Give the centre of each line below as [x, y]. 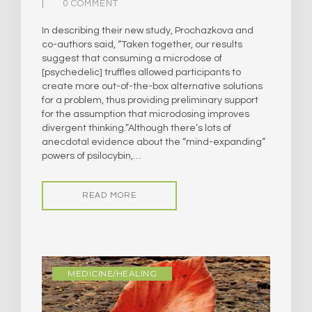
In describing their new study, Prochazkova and [148, 30]
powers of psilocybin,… [91, 156]
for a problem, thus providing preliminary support [150, 100]
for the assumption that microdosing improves [146, 114]
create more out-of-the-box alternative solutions [152, 86]
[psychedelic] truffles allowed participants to [141, 72]
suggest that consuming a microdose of [132, 58]
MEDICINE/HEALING [112, 273]
